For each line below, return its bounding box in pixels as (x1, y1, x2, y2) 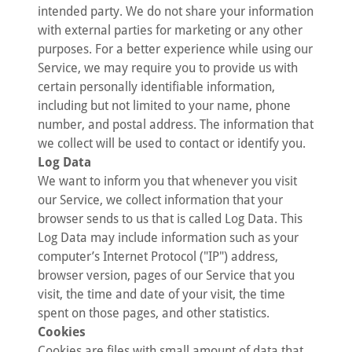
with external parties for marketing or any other (38, 23, 302, 38)
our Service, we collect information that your (38, 192, 283, 207)
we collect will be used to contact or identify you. (38, 136, 306, 151)
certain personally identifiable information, (38, 79, 275, 94)
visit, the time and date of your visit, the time (38, 287, 285, 302)
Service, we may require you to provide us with (38, 60, 298, 75)
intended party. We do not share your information (38, 4, 313, 19)
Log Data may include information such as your (38, 230, 299, 245)
